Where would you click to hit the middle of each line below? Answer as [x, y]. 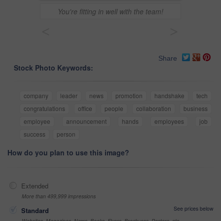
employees [169, 121]
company [36, 96]
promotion [129, 96]
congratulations [44, 109]
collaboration [153, 109]
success [35, 134]
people [114, 109]
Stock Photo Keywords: [54, 68]
